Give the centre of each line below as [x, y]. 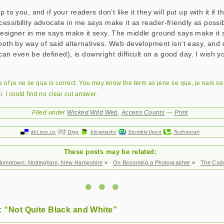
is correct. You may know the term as [102, 83]
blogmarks [103, 132]
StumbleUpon [145, 132]
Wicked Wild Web [92, 112]
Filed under [50, 112]
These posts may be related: [110, 152]
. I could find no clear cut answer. [50, 94]
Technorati [186, 132]
